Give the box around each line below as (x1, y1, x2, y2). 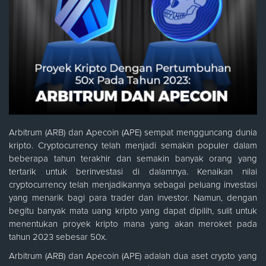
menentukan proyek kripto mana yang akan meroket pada (9, 219, 257, 229)
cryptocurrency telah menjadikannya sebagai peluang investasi (9, 180, 257, 189)
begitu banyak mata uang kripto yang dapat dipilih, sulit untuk (9, 206, 257, 216)
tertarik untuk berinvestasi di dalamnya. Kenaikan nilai (9, 167, 257, 176)
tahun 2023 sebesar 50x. (9, 232, 107, 242)
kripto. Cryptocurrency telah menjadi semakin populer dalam (9, 141, 257, 150)
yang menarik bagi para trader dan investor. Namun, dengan (9, 193, 257, 202)
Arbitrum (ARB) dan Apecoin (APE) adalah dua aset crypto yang (9, 251, 257, 261)
